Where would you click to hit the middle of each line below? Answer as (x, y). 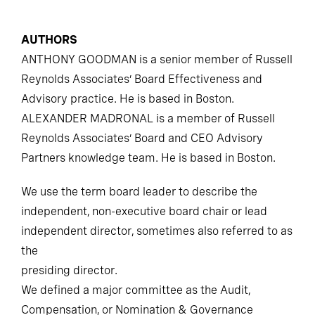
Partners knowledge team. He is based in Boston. (148, 157)
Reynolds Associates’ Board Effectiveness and (142, 79)
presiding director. (69, 270)
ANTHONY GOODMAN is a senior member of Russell (157, 59)
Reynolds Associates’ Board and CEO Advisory (142, 138)
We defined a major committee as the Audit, (136, 290)
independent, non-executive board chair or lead (144, 211)
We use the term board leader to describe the (139, 191)
